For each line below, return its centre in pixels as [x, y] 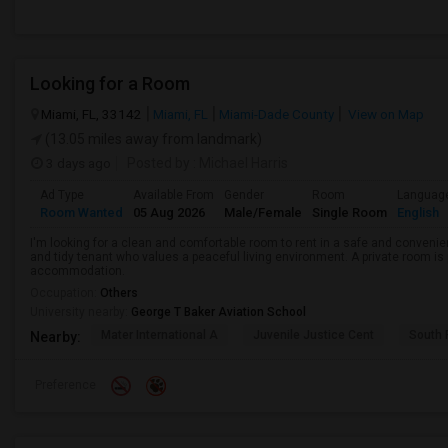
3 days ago [77, 163]
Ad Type [62, 195]
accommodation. [77, 271]
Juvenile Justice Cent [313, 335]
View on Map [384, 114]
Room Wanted [81, 212]
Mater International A [159, 335]
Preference [65, 385]
